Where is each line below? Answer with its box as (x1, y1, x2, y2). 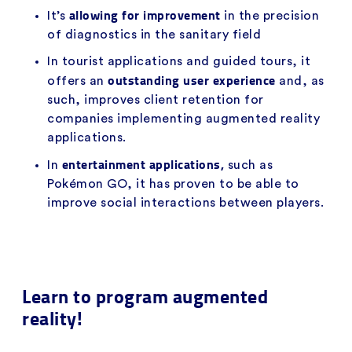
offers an (47, 74, 108, 87)
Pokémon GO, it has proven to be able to (47, 177, 299, 190)
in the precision (224, 9, 319, 22)
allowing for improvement (68, 5, 224, 24)
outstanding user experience (108, 70, 279, 89)
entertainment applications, (61, 154, 228, 173)
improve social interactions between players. (47, 196, 324, 209)
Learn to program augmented (22, 281, 268, 310)
